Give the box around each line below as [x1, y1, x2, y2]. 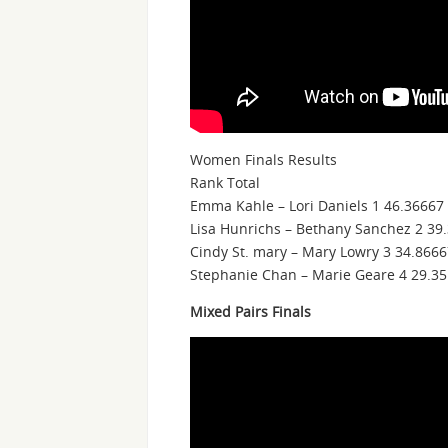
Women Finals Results [190, 149, 337, 169]
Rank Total [190, 172, 260, 192]
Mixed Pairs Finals [190, 301, 311, 321]
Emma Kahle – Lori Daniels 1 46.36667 [190, 195, 444, 215]
